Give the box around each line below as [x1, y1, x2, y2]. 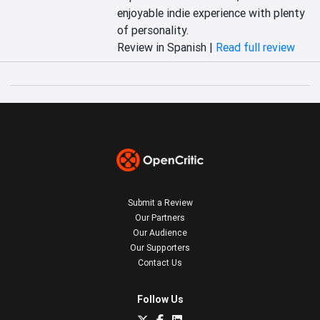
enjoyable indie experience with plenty [117, 6, 306, 20]
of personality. [117, 23, 189, 37]
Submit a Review [127, 197, 193, 208]
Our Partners [135, 212, 185, 223]
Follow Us [136, 293, 184, 306]
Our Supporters [130, 242, 190, 253]
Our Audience [133, 227, 187, 238]
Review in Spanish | [117, 40, 216, 54]
